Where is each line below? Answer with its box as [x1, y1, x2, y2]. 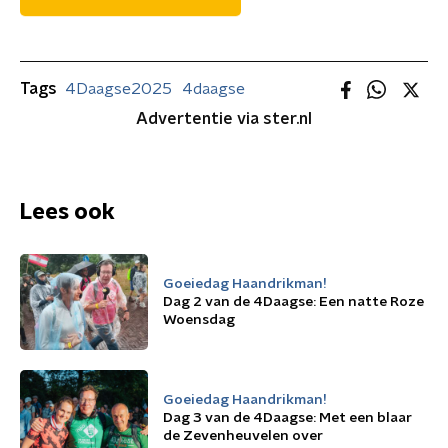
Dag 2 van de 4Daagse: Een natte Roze [163, 295, 424, 309]
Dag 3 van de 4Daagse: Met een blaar [163, 411, 412, 425]
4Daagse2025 [65, 81, 172, 97]
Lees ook [20, 201, 115, 223]
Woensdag [163, 313, 235, 327]
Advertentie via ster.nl [136, 111, 312, 127]
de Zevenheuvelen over [163, 429, 323, 443]
